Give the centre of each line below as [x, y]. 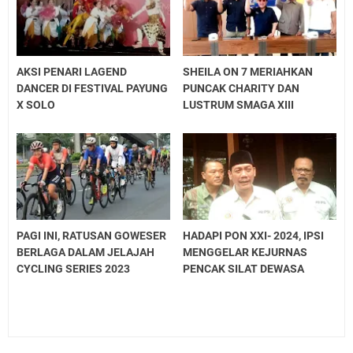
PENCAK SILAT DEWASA [244, 269]
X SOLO [36, 105]
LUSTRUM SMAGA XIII [239, 105]
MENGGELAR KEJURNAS [245, 253]
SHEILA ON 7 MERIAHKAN [248, 72]
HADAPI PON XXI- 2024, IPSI [254, 236]
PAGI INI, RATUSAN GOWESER [91, 236]
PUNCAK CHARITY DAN [242, 89]
